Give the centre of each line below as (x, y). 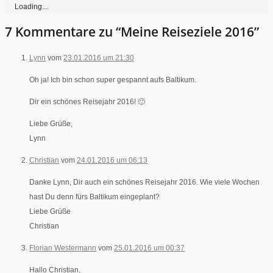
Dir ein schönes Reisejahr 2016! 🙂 (87, 101)
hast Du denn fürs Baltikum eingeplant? (94, 197)
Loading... (31, 6)
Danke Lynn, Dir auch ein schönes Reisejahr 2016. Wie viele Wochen (144, 182)
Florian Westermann (63, 248)
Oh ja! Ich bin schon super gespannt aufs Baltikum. (113, 80)
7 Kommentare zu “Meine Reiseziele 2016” (132, 32)
